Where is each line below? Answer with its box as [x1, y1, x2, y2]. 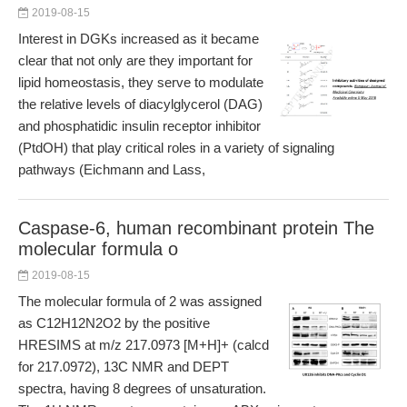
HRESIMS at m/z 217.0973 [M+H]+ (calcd [18, 337, 269, 352]
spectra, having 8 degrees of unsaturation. [18, 381, 266, 396]
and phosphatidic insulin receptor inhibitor [18, 118, 261, 134]
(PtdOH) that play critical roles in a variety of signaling [18, 140, 334, 155]
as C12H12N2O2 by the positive [18, 315, 210, 331]
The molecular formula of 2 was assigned [18, 293, 262, 309]
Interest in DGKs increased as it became [18, 31, 259, 46]
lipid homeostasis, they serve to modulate [18, 74, 263, 90]
